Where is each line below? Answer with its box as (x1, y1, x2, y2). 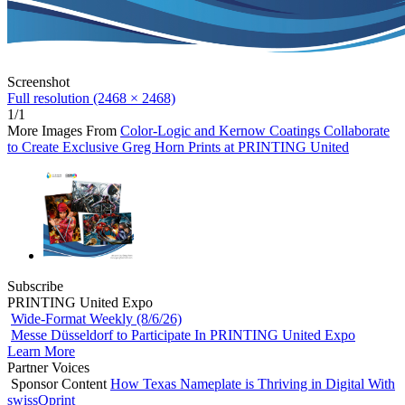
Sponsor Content (11, 376, 107, 392)
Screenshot (7, 74, 70, 90)
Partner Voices (7, 360, 89, 376)
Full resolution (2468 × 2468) (7, 90, 175, 107)
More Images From (7, 123, 120, 139)
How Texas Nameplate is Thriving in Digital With (110, 376, 395, 392)
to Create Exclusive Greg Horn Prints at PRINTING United (7, 139, 349, 155)
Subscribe (7, 278, 63, 295)
